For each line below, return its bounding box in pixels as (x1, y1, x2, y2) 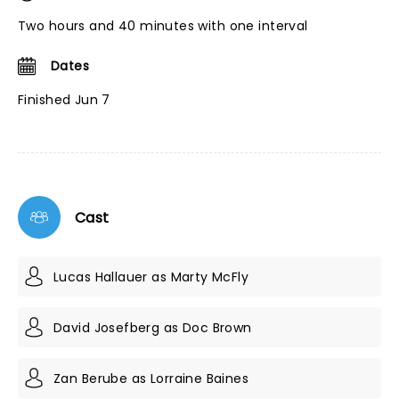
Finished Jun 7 (18, 91, 110, 109)
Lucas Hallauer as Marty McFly (53, 267, 249, 286)
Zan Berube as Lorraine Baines (53, 369, 249, 387)
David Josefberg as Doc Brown (53, 318, 252, 337)
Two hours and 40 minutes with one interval (18, 17, 308, 35)
